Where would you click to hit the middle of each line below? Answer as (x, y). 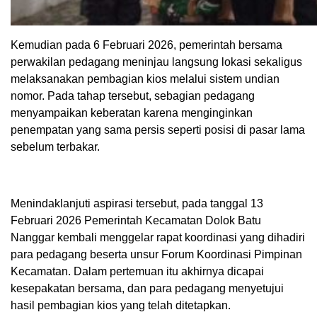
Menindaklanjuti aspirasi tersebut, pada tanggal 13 (137, 204)
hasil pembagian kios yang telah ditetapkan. (121, 306)
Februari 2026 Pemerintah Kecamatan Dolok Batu (136, 221)
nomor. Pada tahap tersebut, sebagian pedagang (133, 96)
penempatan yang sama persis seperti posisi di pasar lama (158, 130)
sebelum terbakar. (55, 147)
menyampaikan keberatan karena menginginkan (132, 113)
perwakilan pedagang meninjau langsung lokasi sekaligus (156, 62)
